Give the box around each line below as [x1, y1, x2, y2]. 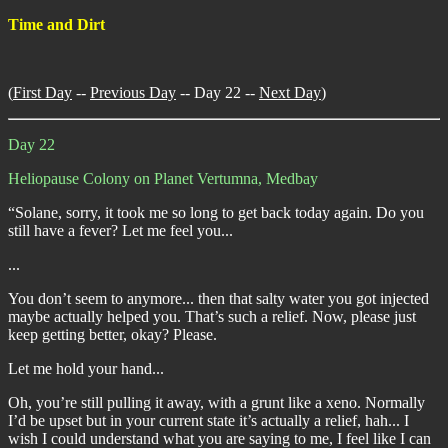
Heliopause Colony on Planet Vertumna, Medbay [8, 170, 318, 187]
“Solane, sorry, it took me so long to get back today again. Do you [8, 204, 424, 221]
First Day [13, 84, 72, 101]
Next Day [259, 84, 321, 101]
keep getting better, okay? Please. [8, 326, 217, 343]
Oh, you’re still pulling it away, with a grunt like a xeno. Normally [8, 394, 425, 411]
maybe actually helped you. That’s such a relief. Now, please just [8, 308, 416, 325]
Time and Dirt [8, 16, 105, 33]
